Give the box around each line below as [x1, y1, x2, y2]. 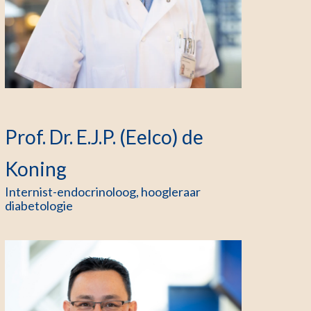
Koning [4, 157, 67, 180]
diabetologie [4, 198, 73, 213]
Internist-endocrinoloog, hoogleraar [4, 184, 201, 199]
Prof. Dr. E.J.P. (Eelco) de [4, 125, 203, 149]
